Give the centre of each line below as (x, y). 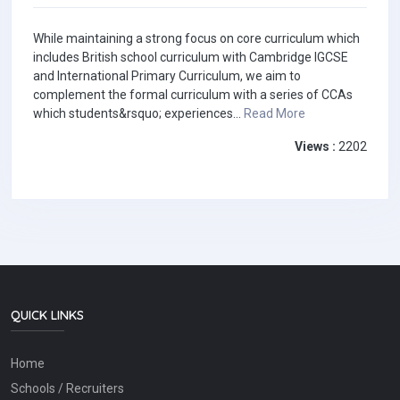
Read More (275, 114)
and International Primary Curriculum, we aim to (167, 76)
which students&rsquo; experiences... (138, 114)
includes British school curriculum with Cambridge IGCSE (191, 58)
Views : (315, 147)
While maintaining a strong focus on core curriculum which (196, 39)
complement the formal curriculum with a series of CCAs (193, 95)
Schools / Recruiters (67, 389)
